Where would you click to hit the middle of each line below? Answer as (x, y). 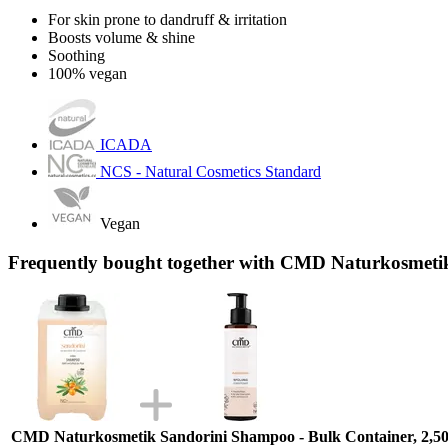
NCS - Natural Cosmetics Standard (210, 172)
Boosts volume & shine (121, 38)
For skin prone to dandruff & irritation (167, 20)
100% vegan (87, 74)
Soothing (76, 56)
